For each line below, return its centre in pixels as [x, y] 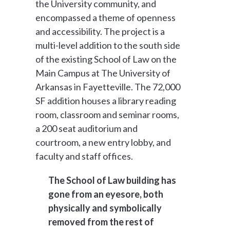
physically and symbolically [105, 208]
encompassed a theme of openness [106, 17]
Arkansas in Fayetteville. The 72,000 [108, 87]
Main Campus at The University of [103, 73]
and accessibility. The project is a [100, 31]
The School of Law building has [112, 180]
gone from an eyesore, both [106, 194]
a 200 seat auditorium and [87, 128]
